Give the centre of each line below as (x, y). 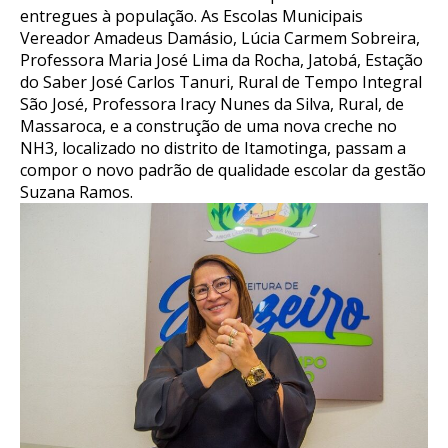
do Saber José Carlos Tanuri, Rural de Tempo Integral (221, 82)
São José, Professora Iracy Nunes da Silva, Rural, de (212, 104)
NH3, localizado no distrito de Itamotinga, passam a (213, 148)
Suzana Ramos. (76, 192)
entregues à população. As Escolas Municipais (191, 16)
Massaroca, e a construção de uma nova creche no (208, 126)
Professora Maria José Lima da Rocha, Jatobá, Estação (221, 60)
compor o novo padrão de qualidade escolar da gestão (223, 170)
